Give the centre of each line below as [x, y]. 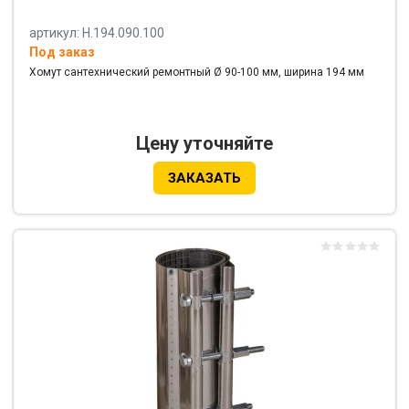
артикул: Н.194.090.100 [97, 33]
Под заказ [62, 52]
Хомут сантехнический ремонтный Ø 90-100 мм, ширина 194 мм [197, 73]
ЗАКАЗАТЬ [204, 178]
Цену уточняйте [204, 144]
